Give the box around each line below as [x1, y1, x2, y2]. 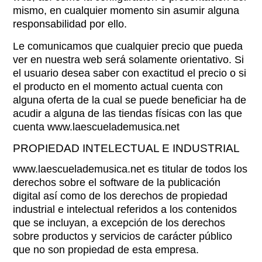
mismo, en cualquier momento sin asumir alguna [13, 5, 240, 16]
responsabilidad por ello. [13, 18, 127, 30]
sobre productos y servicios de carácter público [13, 230, 233, 242]
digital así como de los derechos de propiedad [13, 190, 228, 202]
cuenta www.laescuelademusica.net [13, 121, 180, 133]
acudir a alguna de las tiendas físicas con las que [13, 108, 243, 119]
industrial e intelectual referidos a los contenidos [13, 204, 237, 215]
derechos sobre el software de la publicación [13, 177, 221, 188]
